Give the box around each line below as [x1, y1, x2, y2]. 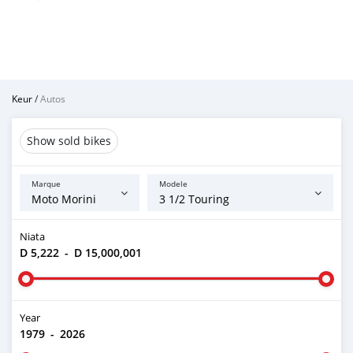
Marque [32, 179, 61, 189]
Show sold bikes [27, 133, 111, 148]
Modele [159, 179, 188, 189]
